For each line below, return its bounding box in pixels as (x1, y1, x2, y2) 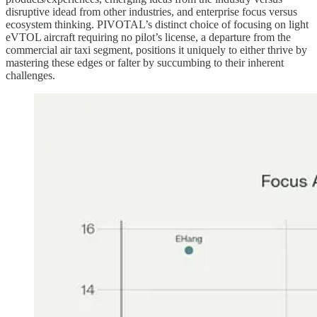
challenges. (6, 69, 55, 81)
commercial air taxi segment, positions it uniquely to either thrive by (6, 43, 307, 56)
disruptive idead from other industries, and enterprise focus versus (6, 5, 297, 18)
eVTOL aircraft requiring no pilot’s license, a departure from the (6, 30, 291, 43)
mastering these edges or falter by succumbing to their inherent (6, 56, 284, 69)
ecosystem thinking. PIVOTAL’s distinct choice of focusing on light (6, 18, 309, 30)
